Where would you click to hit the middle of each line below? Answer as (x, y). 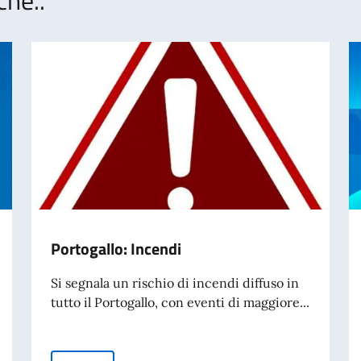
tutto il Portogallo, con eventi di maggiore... (180, 302)
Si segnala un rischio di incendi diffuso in (174, 282)
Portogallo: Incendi (116, 248)
